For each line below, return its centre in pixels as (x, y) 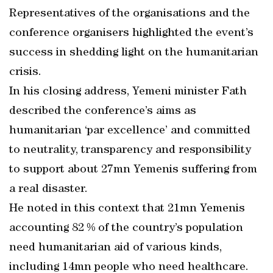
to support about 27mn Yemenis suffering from (133, 170)
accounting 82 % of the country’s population (126, 229)
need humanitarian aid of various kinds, (115, 248)
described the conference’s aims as (103, 112)
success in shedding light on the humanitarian (134, 53)
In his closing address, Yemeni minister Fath (128, 92)
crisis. (25, 73)
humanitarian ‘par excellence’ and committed (130, 131)
